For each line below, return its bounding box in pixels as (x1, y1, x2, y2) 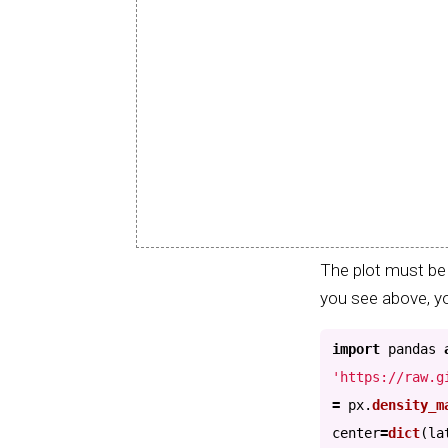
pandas (388, 340, 436, 357)
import (332, 340, 380, 357)
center (332, 424, 380, 441)
